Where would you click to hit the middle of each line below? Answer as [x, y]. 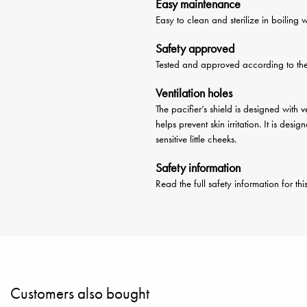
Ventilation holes [194, 93]
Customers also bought [80, 294]
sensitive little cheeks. [196, 139]
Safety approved [195, 48]
